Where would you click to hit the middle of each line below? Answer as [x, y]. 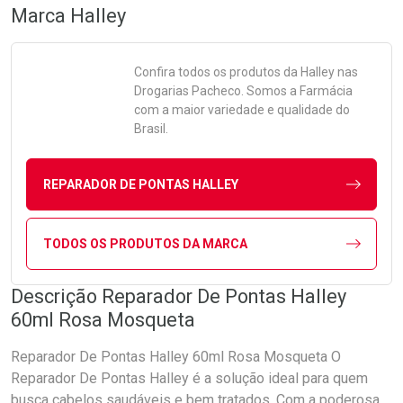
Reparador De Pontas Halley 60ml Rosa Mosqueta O [176, 357]
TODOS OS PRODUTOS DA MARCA [145, 243]
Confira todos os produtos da [217, 72]
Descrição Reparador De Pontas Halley [179, 296]
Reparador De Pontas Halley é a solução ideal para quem [189, 378]
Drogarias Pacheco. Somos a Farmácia [243, 91]
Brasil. [151, 129]
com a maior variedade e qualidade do [242, 110]
